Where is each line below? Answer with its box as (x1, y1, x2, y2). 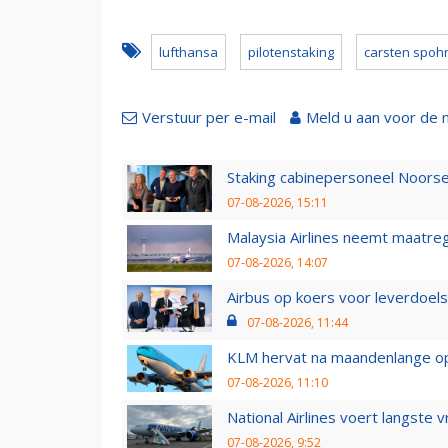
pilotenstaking (248, 42, 334, 61)
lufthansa (159, 42, 218, 61)
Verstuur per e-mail (142, 106, 276, 127)
